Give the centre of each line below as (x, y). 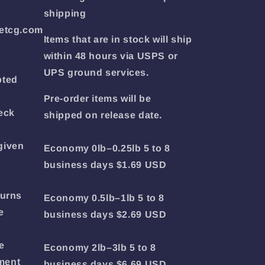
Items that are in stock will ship (118, 39)
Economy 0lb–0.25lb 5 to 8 (107, 148)
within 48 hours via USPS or (111, 56)
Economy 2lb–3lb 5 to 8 (100, 248)
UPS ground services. (96, 72)
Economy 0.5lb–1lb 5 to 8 (104, 198)
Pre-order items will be (97, 98)
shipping (65, 13)
